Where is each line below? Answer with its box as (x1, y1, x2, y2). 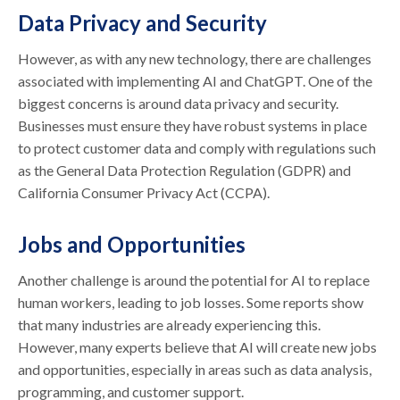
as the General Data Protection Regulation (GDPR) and (18, 161, 352, 179)
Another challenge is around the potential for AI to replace (18, 271, 371, 288)
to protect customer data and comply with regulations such (18, 138, 377, 156)
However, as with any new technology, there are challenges (18, 49, 372, 67)
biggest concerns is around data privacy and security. (18, 94, 339, 112)
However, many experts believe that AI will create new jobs (18, 337, 378, 355)
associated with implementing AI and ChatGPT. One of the (18, 71, 373, 89)
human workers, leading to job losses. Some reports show (18, 293, 364, 311)
